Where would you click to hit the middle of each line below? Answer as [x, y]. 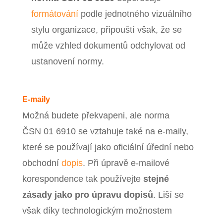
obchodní [42, 163]
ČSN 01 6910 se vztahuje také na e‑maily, [105, 132]
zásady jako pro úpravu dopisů [87, 195]
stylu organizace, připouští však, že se [106, 30]
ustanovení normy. [67, 62]
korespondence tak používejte [83, 179]
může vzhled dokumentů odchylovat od [108, 46]
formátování [55, 14]
